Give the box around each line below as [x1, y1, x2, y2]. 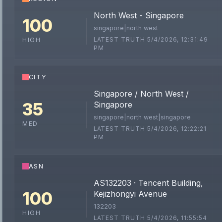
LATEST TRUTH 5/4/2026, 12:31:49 [93, 36, 208, 43]
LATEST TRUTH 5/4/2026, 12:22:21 [93, 125, 207, 132]
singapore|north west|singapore [93, 113, 191, 121]
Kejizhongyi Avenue [93, 189, 167, 199]
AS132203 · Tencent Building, [93, 178, 203, 188]
